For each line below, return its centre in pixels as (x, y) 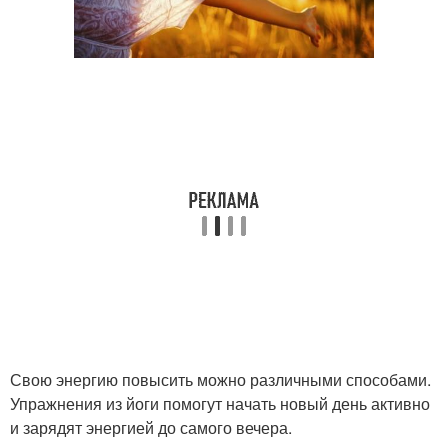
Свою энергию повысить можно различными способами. (220, 379)
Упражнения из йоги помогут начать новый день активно (220, 403)
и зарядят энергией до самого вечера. (151, 427)
